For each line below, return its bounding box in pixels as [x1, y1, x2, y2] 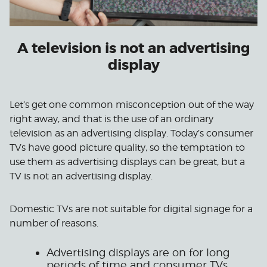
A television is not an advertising [17, 39, 250, 58]
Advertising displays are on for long [46, 246, 229, 259]
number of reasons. [10, 218, 98, 229]
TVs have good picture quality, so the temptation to [10, 142, 245, 154]
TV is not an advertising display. [10, 170, 153, 182]
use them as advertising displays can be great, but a [10, 156, 245, 168]
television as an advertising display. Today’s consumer [10, 128, 253, 139]
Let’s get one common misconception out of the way [10, 99, 254, 111]
